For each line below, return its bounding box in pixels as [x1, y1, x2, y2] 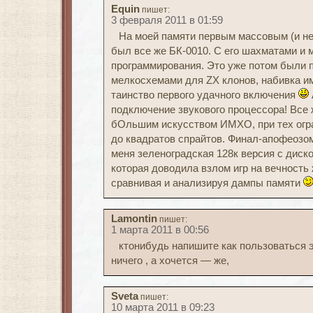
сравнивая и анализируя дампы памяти [111, 177, 303, 189]
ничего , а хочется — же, [111, 255, 229, 266]
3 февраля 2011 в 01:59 [111, 15, 223, 26]
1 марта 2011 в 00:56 [111, 224, 209, 235]
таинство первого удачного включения [111, 89, 298, 101]
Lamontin [111, 213, 157, 224]
